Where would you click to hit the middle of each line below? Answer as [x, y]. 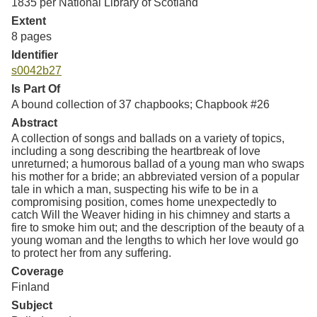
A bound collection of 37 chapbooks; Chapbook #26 [140, 104]
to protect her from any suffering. [91, 253]
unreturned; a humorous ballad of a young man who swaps [158, 163]
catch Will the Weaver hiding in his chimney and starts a [151, 214]
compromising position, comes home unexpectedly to [144, 202]
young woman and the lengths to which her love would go [155, 240]
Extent [29, 21]
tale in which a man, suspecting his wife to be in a [135, 189]
